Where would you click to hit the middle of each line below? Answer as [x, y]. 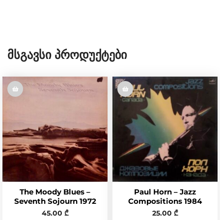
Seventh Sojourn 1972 [55, 201]
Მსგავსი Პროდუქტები [67, 55]
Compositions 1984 [165, 201]
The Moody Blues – [55, 192]
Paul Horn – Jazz [165, 192]
